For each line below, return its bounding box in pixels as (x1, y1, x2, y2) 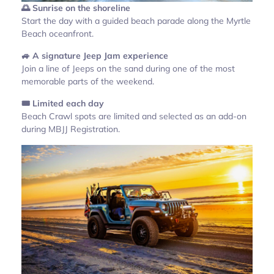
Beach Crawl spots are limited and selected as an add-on (21, 110, 246, 122)
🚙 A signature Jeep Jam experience (21, 50, 168, 61)
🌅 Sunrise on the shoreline (21, 2, 130, 13)
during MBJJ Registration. (21, 123, 120, 135)
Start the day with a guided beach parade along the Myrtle (21, 15, 251, 26)
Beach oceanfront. (21, 28, 94, 39)
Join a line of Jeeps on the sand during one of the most (21, 62, 235, 74)
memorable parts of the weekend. (21, 75, 154, 87)
